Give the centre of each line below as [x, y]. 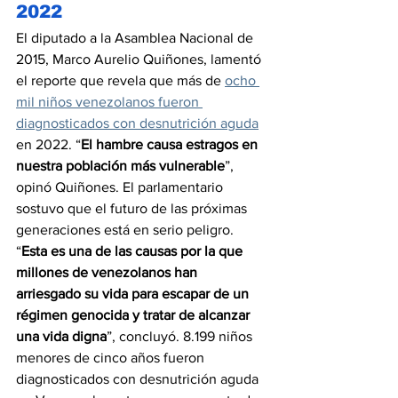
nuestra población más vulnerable [120, 165]
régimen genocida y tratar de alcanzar [135, 314]
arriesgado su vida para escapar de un [134, 293]
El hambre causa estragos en [171, 144]
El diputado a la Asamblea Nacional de [136, 37]
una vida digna [61, 336]
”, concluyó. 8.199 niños [181, 336]
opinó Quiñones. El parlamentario [121, 187]
